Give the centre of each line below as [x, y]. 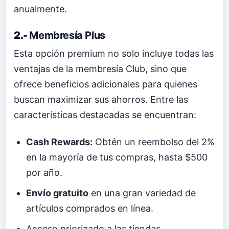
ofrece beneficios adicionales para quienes [106, 84]
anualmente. [40, 9]
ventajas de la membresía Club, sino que [100, 69]
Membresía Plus [67, 36]
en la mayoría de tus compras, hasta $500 [117, 157]
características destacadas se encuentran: [105, 115]
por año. [44, 173]
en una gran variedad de [142, 193]
